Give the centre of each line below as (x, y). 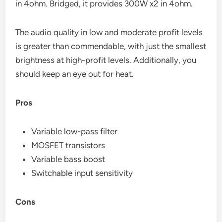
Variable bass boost (68, 159)
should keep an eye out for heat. (75, 74)
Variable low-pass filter (75, 131)
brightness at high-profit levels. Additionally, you (106, 60)
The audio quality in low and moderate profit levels (109, 32)
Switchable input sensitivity (82, 173)
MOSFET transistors (68, 145)
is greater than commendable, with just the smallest (111, 46)
